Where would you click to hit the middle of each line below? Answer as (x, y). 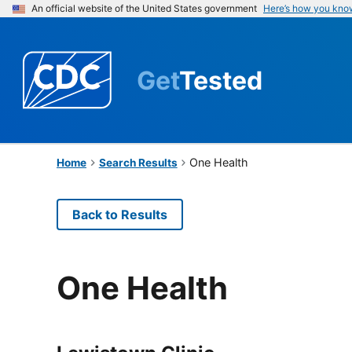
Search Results (138, 162)
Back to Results (120, 214)
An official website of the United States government (144, 8)
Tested (221, 80)
